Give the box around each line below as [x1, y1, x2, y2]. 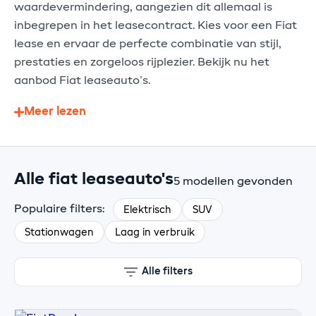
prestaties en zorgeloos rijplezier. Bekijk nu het [14, 56, 269, 68]
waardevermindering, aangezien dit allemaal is [14, 1, 272, 13]
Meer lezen [24, 106, 86, 118]
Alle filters [141, 267, 193, 277]
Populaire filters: [14, 203, 104, 215]
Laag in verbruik [115, 227, 195, 238]
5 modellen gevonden [174, 176, 293, 188]
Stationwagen [25, 227, 94, 238]
